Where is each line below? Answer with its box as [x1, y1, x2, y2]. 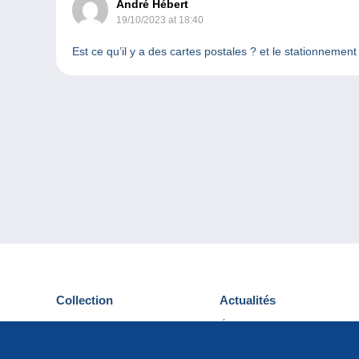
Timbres [56, 337, 97, 351]
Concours [220, 337, 268, 351]
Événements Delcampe [220, 319, 337, 333]
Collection [56, 293, 113, 308]
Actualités [220, 293, 276, 308]
